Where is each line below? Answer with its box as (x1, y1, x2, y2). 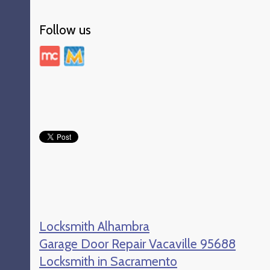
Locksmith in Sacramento (39, 253, 177, 269)
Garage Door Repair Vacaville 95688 (39, 236, 236, 251)
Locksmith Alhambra (39, 218, 149, 234)
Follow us (39, 22, 91, 37)
